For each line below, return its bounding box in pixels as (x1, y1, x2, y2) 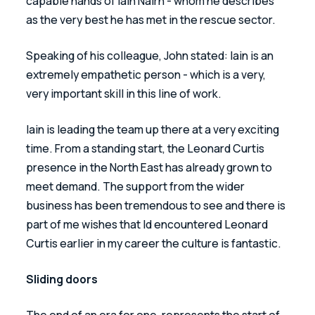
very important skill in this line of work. (26, 85, 224, 101)
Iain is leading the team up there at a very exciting (26, 121, 282, 137)
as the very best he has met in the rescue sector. (26, 11, 278, 27)
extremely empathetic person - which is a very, (26, 66, 269, 82)
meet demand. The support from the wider (26, 178, 247, 194)
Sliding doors (26, 271, 98, 287)
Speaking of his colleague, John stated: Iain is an (26, 47, 276, 63)
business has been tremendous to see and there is (26, 197, 288, 213)
